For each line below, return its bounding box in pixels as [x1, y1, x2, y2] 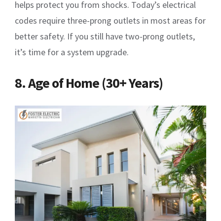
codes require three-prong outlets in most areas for [15, 14, 206, 26]
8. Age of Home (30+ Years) [15, 74, 163, 92]
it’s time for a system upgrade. [15, 46, 129, 58]
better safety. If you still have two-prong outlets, [15, 30, 195, 42]
